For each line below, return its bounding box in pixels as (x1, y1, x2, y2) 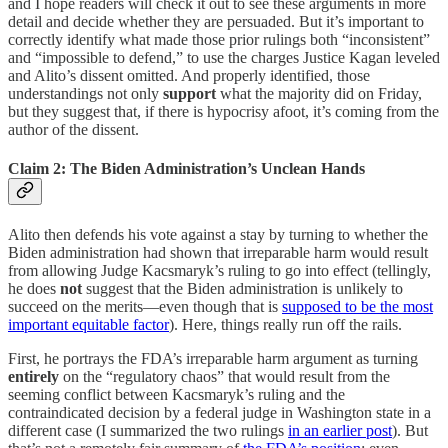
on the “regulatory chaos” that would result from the (59, 368, 390, 386)
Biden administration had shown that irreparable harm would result (8, 244, 428, 262)
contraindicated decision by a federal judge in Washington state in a (8, 404, 431, 422)
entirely (8, 368, 59, 386)
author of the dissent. (8, 120, 139, 138)
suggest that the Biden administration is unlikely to (82, 280, 403, 298)
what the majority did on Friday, (216, 84, 422, 102)
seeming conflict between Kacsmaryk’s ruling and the (8, 386, 345, 404)
